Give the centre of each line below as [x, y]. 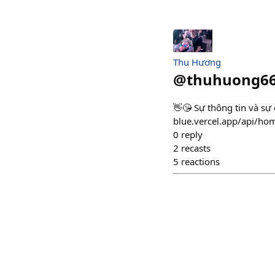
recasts [196, 148]
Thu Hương [197, 62]
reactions [200, 162]
